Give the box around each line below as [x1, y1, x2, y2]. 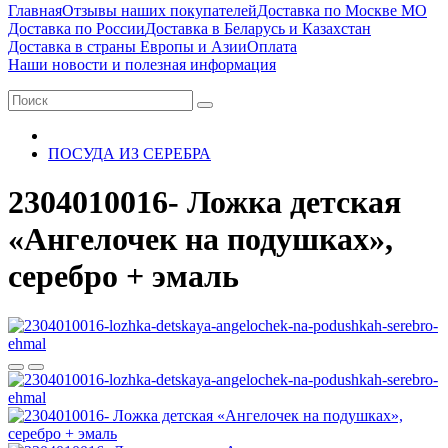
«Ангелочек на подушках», [8, 221, 393, 258]
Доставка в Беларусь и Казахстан [145, 20, 371, 37]
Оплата [247, 38, 297, 55]
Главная [8, 2, 62, 19]
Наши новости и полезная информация [8, 56, 276, 73]
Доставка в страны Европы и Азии [8, 38, 247, 55]
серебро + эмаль [8, 258, 239, 295]
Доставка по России [8, 20, 145, 37]
